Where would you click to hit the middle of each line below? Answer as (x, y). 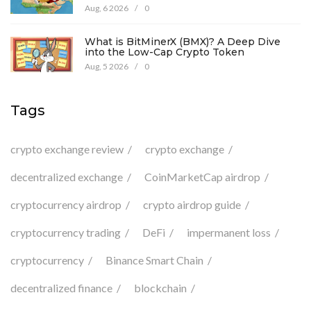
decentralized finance (61, 288)
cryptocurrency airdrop (66, 205)
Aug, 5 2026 (107, 67)
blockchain (160, 288)
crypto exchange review (67, 149)
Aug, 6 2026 (107, 8)
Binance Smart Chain (154, 260)
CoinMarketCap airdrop (202, 177)
